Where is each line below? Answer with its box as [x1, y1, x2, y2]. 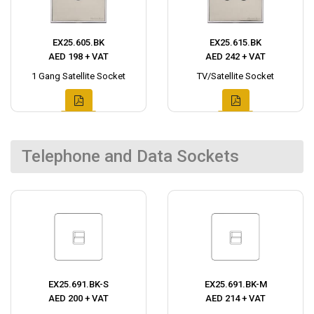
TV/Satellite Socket [197, 71, 274, 82]
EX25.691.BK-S [48, 279, 109, 290]
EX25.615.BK [210, 37, 261, 48]
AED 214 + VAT [205, 293, 266, 304]
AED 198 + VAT [48, 51, 109, 62]
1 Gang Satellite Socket [32, 71, 125, 82]
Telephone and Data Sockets [22, 146, 239, 167]
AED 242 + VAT [205, 51, 266, 62]
